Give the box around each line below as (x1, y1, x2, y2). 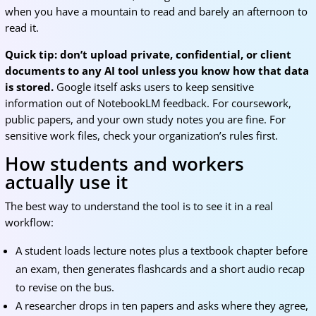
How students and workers (4, 151, 244, 176)
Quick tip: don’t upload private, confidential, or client (4, 47, 291, 61)
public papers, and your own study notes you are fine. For (4, 112, 286, 126)
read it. (4, 20, 39, 35)
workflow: (4, 215, 54, 229)
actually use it (4, 169, 128, 195)
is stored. (4, 80, 54, 94)
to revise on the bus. (15, 280, 114, 294)
